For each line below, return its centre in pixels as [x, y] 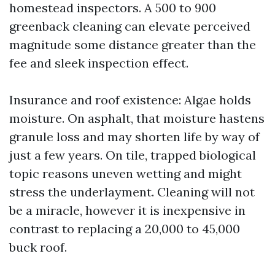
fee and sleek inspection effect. [99, 63]
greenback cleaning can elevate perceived [130, 26]
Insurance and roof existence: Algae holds [130, 100]
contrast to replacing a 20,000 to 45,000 [125, 229]
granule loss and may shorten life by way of [134, 137]
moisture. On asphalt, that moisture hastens [137, 118]
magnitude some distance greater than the [133, 45]
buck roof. [38, 247]
